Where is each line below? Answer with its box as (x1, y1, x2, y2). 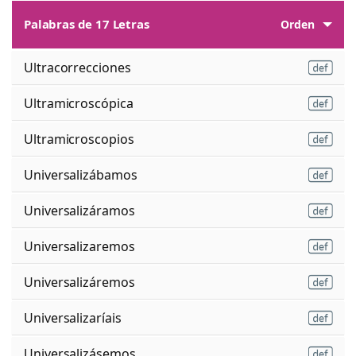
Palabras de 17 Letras (24, 16, 149, 33)
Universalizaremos (24, 237, 135, 255)
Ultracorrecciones (24, 58, 131, 76)
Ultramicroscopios (24, 130, 134, 148)
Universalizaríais (24, 308, 122, 327)
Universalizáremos (24, 273, 135, 291)
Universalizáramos (24, 201, 135, 219)
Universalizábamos (24, 165, 137, 184)
